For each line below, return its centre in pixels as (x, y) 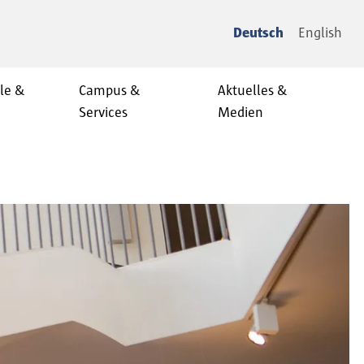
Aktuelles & (253, 91)
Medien (240, 113)
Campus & (110, 91)
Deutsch (258, 33)
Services (103, 113)
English (320, 33)
